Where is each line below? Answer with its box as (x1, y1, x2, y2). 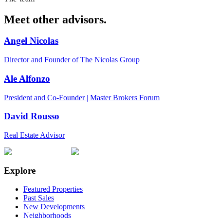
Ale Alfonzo (4, 73, 50, 84)
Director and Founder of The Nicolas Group (4, 55, 140, 64)
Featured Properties (23, 185, 83, 194)
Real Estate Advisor (4, 131, 65, 140)
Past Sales (23, 194, 54, 202)
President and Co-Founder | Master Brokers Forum (4, 93, 160, 102)
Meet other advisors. (4, 13, 107, 26)
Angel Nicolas (4, 36, 58, 46)
